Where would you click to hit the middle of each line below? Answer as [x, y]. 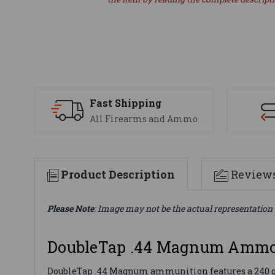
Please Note [71, 208]
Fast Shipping [126, 103]
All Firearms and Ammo [144, 119]
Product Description [118, 174]
